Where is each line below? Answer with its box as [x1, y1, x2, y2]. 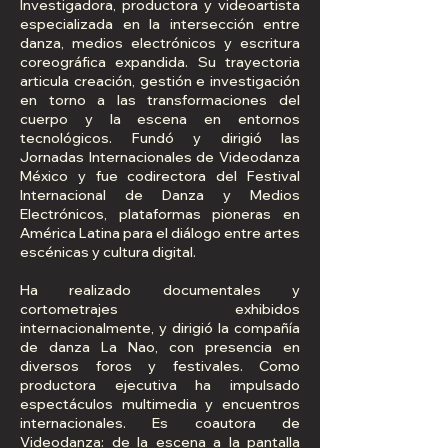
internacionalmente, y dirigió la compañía [20, 319, 300, 338]
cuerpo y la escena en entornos [20, 110, 300, 129]
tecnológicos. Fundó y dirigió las [20, 129, 300, 148]
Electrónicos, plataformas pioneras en [20, 205, 300, 224]
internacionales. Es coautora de [20, 414, 300, 433]
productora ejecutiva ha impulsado [20, 376, 300, 395]
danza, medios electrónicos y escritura [20, 34, 300, 53]
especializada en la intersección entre [20, 15, 300, 34]
